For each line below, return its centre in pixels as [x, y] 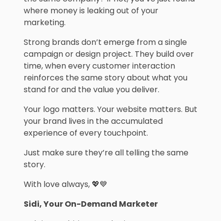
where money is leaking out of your [91, 11]
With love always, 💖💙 [66, 184]
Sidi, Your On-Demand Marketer [91, 204]
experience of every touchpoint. [86, 133]
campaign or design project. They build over [109, 54]
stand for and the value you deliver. [92, 90]
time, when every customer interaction [99, 66]
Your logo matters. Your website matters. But [110, 110]
